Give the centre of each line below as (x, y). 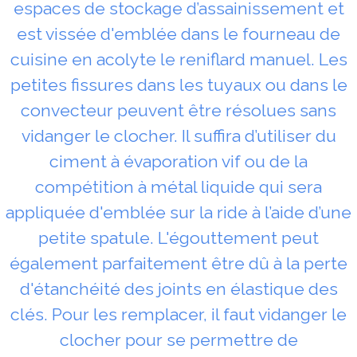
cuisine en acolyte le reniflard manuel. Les (178, 59)
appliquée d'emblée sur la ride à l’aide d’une (178, 212)
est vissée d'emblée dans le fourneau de (178, 33)
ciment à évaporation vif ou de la (178, 161)
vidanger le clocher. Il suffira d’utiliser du (178, 135)
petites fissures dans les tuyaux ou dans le (178, 84)
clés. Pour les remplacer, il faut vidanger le (178, 314)
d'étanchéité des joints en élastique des (178, 288)
